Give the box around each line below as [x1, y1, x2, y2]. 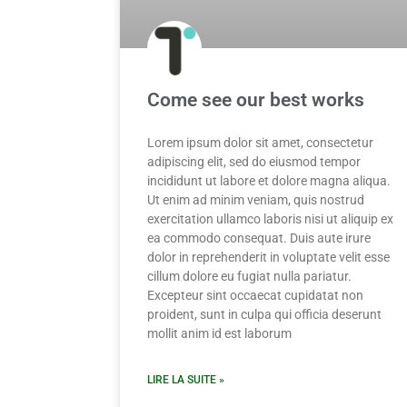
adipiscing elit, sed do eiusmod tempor [147, 154, 361, 170]
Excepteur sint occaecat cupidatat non [147, 288, 363, 303]
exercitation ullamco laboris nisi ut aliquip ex [147, 212, 393, 227]
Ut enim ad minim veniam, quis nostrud [147, 193, 364, 208]
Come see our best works [147, 89, 364, 112]
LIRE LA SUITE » [147, 373, 224, 387]
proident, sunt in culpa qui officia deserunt [147, 307, 382, 323]
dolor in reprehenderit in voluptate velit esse [147, 250, 390, 265]
